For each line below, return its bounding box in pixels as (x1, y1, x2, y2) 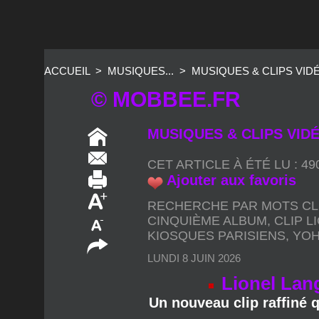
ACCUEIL (44, 22, 90, 35)
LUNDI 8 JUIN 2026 (147, 209, 241, 221)
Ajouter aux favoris (167, 130, 297, 146)
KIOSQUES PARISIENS (147, 185, 286, 200)
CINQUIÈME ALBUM (147, 170, 268, 185)
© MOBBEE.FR (91, 45, 241, 69)
